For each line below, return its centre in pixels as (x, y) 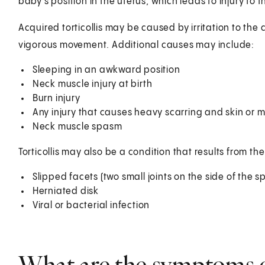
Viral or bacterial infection (91, 205)
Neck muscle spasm (77, 127)
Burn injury (56, 98)
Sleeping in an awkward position (106, 70)
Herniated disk (65, 191)
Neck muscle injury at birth (92, 84)
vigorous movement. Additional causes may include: (136, 45)
